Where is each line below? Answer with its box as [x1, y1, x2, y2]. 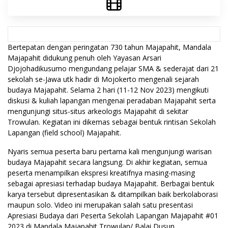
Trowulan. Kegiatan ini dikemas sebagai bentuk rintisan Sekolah [8, 117, 216, 127]
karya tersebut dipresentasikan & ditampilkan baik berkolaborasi [8, 189, 218, 199]
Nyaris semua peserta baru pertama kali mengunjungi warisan [8, 147, 212, 157]
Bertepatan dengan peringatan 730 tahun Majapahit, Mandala [8, 42, 211, 52]
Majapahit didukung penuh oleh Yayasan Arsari [8, 53, 161, 63]
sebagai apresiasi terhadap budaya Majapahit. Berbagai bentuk [8, 179, 214, 189]
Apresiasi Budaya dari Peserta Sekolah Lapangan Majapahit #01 [8, 211, 218, 221]
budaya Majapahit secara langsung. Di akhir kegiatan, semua [8, 157, 207, 167]
